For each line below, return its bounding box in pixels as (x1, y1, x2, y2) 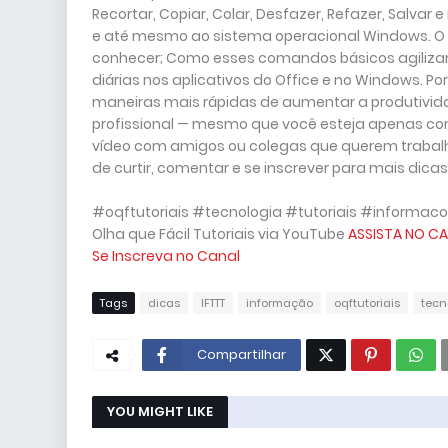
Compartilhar (197, 344, 286, 364)
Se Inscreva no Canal (92, 245, 240, 266)
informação (246, 294, 313, 311)
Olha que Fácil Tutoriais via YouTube (92, 223, 348, 244)
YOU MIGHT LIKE (107, 401, 213, 421)
